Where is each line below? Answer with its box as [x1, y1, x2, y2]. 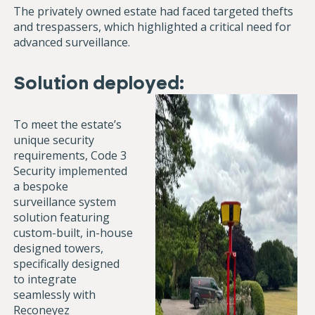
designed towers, [13, 240, 104, 257]
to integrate [13, 271, 77, 288]
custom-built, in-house [13, 225, 134, 241]
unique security [13, 132, 95, 148]
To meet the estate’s [13, 117, 122, 133]
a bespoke [13, 179, 69, 195]
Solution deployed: [13, 72, 185, 95]
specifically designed [13, 256, 120, 272]
